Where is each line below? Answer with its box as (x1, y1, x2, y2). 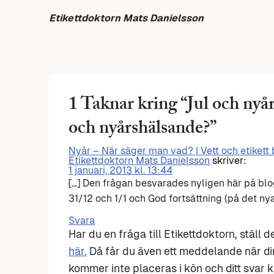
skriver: (212, 155, 246, 167)
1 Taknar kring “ (68, 91, 187, 122)
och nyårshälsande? (68, 114, 210, 146)
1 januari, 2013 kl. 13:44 (68, 165, 172, 177)
